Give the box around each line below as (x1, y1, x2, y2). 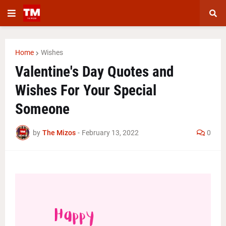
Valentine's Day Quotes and (15, 63, 174, 80)
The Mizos (42, 128, 76, 137)
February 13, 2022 (82, 128, 139, 137)
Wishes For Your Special (15, 82, 156, 99)
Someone (15, 100, 70, 118)
